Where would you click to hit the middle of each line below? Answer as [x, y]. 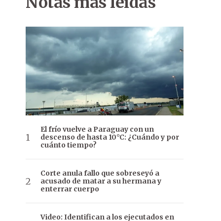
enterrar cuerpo [70, 189]
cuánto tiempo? [69, 145]
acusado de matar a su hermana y [101, 181]
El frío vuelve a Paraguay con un [97, 129]
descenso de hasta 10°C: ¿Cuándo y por [110, 137]
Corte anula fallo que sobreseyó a [100, 173]
